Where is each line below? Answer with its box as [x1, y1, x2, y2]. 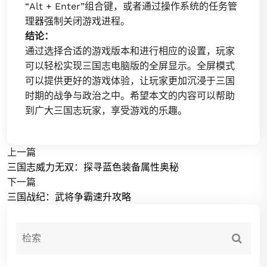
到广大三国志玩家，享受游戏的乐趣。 [25, 104, 187, 116]
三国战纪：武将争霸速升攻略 [7, 191, 131, 203]
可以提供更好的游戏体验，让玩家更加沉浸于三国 [25, 74, 235, 86]
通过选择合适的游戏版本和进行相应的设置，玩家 [25, 45, 235, 57]
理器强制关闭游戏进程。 [25, 15, 130, 27]
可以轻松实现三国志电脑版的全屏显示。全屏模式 [25, 60, 235, 72]
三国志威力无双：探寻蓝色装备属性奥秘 [7, 161, 179, 173]
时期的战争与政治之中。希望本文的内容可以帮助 [25, 89, 235, 101]
